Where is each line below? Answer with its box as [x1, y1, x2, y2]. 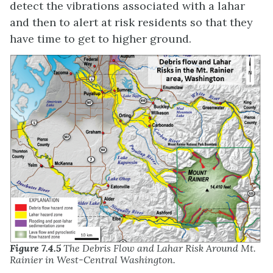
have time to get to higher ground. [10, 31, 191, 46]
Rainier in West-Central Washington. [10, 253, 175, 266]
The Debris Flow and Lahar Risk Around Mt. [61, 242, 256, 255]
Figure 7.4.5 [10, 242, 61, 255]
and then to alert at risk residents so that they [10, 15, 253, 29]
